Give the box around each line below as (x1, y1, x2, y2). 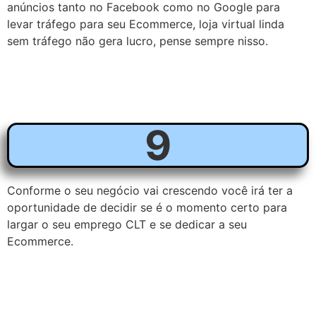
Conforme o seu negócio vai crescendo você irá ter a (7, 183, 293, 198)
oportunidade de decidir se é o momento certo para (7, 200, 287, 215)
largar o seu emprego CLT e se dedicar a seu (7, 217, 247, 232)
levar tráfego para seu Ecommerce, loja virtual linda (7, 16, 284, 31)
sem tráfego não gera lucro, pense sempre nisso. (7, 33, 268, 48)
